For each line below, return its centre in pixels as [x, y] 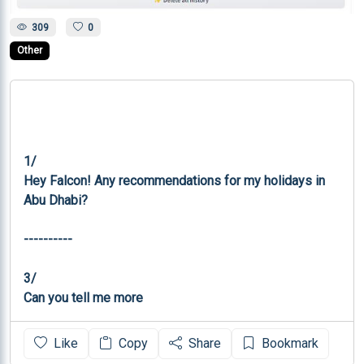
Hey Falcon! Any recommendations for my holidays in [176, 180]
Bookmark [290, 343]
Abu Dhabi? [56, 200]
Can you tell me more [83, 297]
